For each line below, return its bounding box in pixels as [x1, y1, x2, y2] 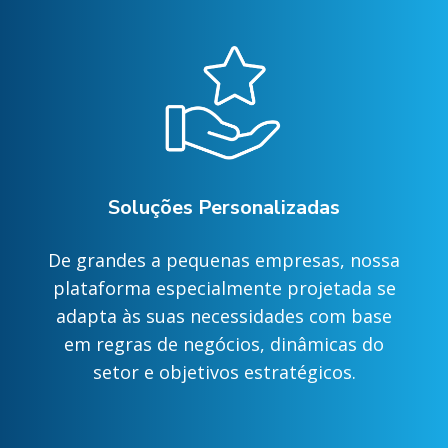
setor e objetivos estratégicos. [92, 360, 356, 384]
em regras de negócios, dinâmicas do [64, 332, 384, 356]
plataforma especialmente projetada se [52, 276, 396, 300]
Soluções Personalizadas [108, 194, 340, 221]
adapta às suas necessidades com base [56, 304, 392, 328]
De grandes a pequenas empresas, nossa [48, 248, 400, 272]
